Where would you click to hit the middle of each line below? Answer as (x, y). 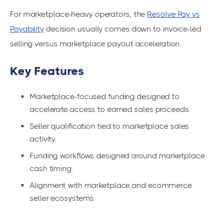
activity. (43, 139)
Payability (27, 29)
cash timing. (52, 169)
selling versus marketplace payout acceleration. (96, 44)
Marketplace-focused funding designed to (105, 97)
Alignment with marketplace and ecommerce (111, 185)
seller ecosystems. (63, 198)
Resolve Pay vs (173, 14)
